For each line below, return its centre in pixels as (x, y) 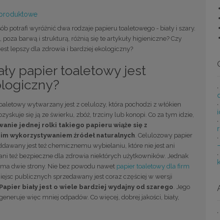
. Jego (181, 187)
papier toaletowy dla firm (153, 166)
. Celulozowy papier (164, 136)
